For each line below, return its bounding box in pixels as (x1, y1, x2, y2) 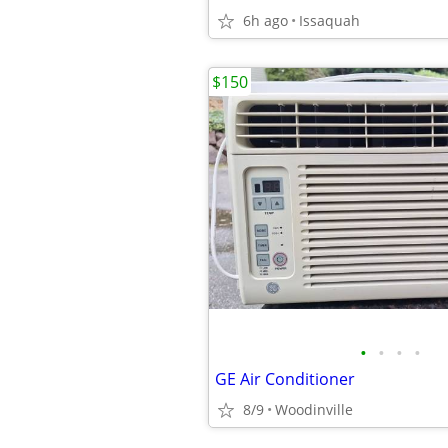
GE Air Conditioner (215, 368, 355, 390)
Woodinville (275, 400, 353, 419)
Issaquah (299, 11, 360, 30)
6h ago (243, 11, 288, 30)
